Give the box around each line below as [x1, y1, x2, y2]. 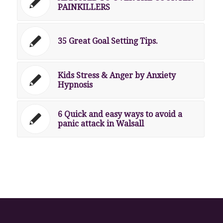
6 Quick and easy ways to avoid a [57, 109, 182, 119]
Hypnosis [57, 80, 93, 90]
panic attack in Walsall [57, 118, 144, 128]
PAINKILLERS [57, 2, 110, 12]
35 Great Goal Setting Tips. [57, 36, 158, 46]
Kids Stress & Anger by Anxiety [57, 70, 176, 80]
